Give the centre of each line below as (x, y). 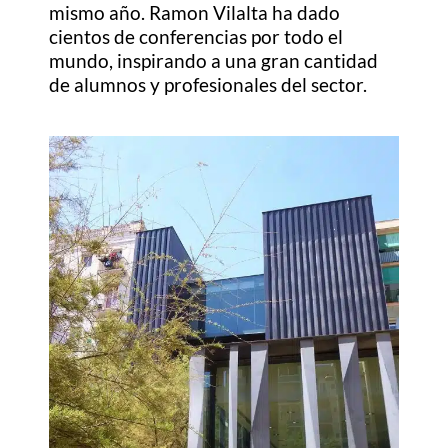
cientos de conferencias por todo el (196, 37)
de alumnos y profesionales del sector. (208, 85)
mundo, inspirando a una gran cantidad (214, 61)
